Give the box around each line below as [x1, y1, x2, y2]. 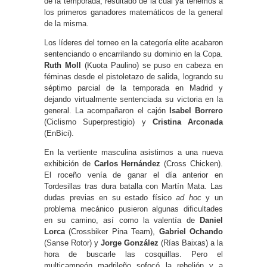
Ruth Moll [44, 61, 81, 70]
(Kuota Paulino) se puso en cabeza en [80, 61, 223, 70]
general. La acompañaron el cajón [44, 106, 169, 116]
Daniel [200, 216, 223, 225]
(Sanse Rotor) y [44, 238, 101, 248]
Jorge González [101, 238, 159, 248]
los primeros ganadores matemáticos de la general [44, 8, 223, 17]
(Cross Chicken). [160, 159, 223, 169]
